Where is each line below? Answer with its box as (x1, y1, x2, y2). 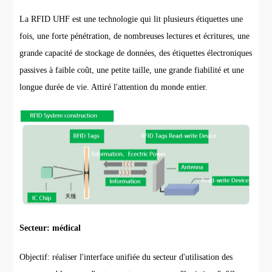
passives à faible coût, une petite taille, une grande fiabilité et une (19, 66, 245, 75)
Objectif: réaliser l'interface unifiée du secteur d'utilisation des (19, 253, 233, 262)
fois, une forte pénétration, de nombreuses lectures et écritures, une (19, 32, 250, 41)
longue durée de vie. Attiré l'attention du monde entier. (19, 83, 208, 92)
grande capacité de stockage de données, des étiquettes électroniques (19, 49, 253, 58)
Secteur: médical (19, 223, 81, 233)
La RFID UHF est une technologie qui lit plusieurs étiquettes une (19, 15, 243, 24)
